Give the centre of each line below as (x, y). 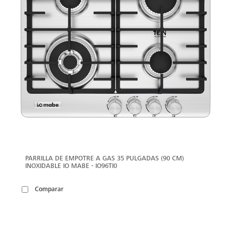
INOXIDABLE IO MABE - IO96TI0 (71, 165)
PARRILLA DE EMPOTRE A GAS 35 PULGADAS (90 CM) (105, 158)
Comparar (49, 189)
